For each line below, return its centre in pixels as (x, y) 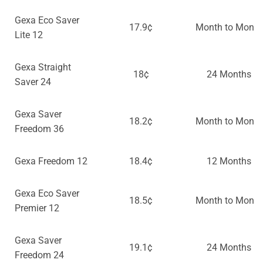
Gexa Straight (43, 68)
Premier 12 (37, 208)
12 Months (229, 161)
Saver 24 (33, 82)
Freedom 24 (39, 255)
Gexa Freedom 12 (51, 161)
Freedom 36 (39, 129)
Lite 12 (29, 35)
